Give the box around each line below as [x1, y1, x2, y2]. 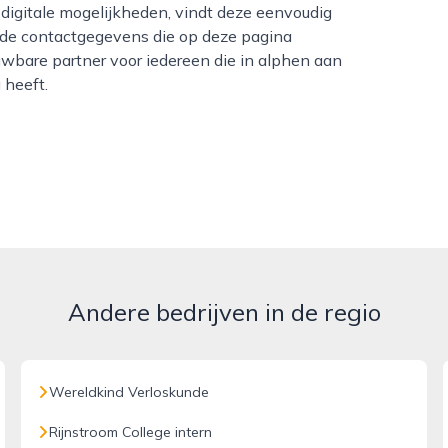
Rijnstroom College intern [49, 423, 213, 441]
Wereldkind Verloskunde [49, 383, 210, 401]
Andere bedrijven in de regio [67, 297, 381, 327]
